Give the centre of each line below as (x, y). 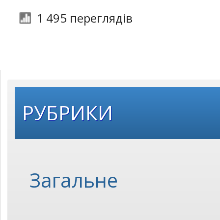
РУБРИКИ (68, 112)
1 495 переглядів (84, 18)
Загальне (74, 180)
